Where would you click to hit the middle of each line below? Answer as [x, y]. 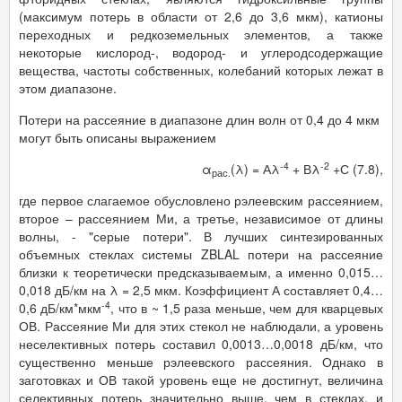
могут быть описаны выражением [118, 138]
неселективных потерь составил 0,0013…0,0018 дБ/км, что [201, 344]
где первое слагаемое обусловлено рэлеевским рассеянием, [201, 201]
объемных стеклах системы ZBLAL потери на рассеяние [201, 254]
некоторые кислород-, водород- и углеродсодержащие [201, 52]
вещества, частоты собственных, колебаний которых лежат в [201, 70]
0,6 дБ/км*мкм [61, 308]
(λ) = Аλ [255, 169]
